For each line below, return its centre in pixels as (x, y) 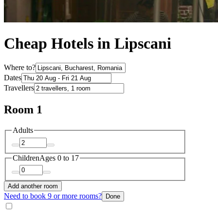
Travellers (19, 88)
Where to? (20, 68)
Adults (23, 130)
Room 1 (23, 110)
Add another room (33, 186)
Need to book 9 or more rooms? (53, 196)
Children (26, 158)
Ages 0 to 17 (59, 158)
